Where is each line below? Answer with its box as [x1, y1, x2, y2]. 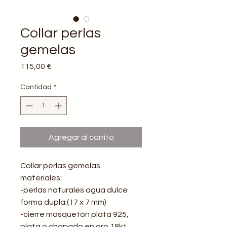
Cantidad [20, 83, 52, 91]
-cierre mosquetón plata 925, [20, 210, 129, 218]
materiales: [20, 173, 62, 182]
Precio [51, 61, 75, 70]
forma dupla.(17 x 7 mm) [20, 198, 106, 206]
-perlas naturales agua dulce [20, 185, 128, 194]
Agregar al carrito [48, 133, 114, 141]
